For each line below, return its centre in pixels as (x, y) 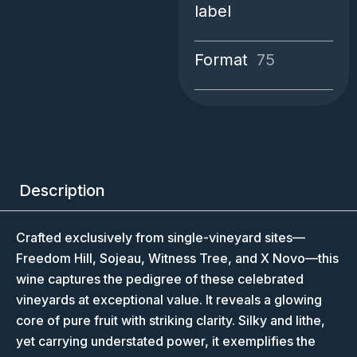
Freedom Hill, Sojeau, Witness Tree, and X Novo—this (177, 259)
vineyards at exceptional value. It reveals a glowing (169, 300)
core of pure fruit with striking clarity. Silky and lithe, (171, 321)
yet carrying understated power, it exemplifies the (166, 341)
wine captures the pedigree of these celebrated (160, 279)
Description (62, 191)
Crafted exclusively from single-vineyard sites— (161, 238)
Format (221, 59)
